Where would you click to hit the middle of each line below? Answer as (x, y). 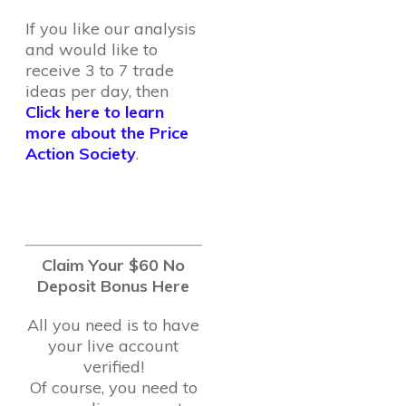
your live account (114, 346)
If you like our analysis (111, 29)
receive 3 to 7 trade (100, 70)
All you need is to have (114, 325)
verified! (113, 367)
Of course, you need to (113, 387)
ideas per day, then (97, 91)
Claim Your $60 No (114, 265)
